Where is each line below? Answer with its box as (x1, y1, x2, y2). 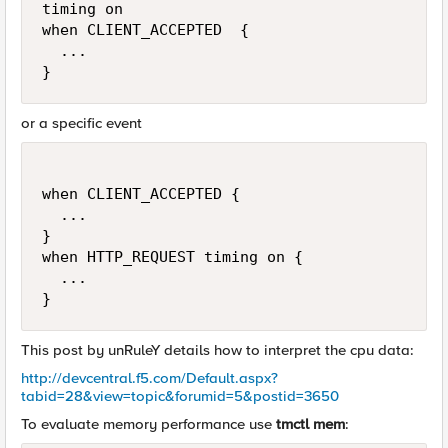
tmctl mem (276, 415, 345, 433)
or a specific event (21, 114, 142, 132)
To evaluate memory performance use (21, 415, 276, 433)
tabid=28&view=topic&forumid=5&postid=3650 (21, 387, 339, 405)
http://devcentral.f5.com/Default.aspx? (21, 369, 278, 387)
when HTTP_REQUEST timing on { (42, 248, 303, 266)
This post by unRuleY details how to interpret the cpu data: (21, 341, 414, 359)
